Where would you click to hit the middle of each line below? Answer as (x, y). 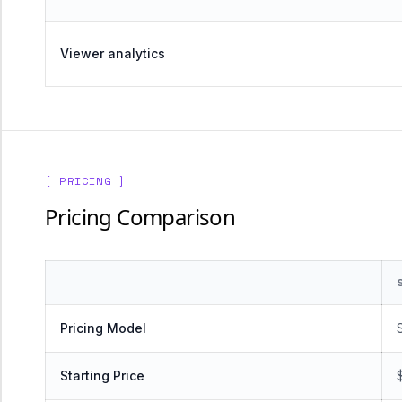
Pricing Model (103, 328)
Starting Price (102, 376)
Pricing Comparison (140, 217)
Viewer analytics (113, 53)
